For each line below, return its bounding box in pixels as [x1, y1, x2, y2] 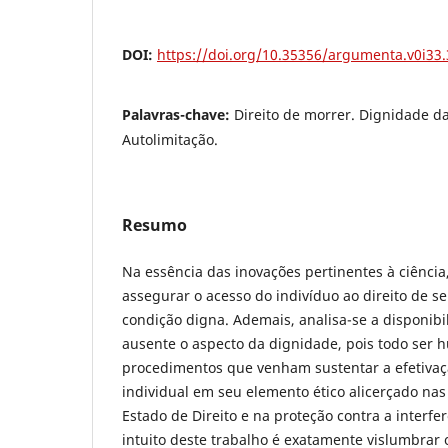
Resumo [122, 213, 187, 236]
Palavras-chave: [122, 104, 234, 124]
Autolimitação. [122, 129, 218, 149]
